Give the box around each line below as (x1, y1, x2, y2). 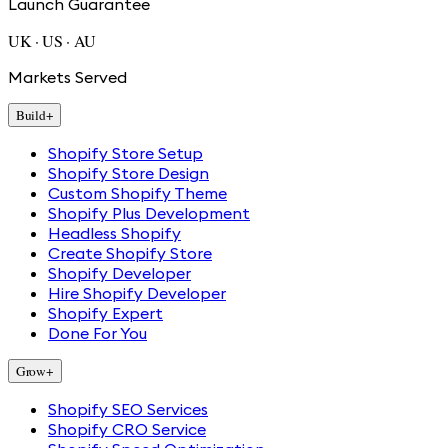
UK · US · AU (8, 29, 97, 51)
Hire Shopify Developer (48, 282, 226, 303)
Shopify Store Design (48, 162, 209, 183)
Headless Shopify (48, 222, 181, 243)
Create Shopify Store (48, 242, 212, 263)
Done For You (48, 322, 147, 343)
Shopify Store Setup (48, 142, 203, 163)
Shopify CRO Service (48, 418, 206, 439)
